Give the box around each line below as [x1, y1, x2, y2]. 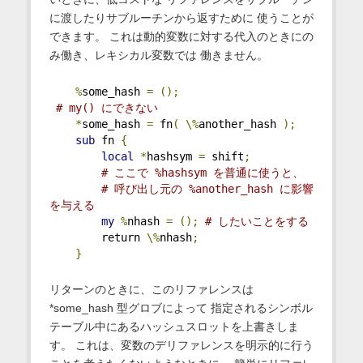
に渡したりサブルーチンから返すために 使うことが [49, 11, 314, 24]
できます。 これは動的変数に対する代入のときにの [49, 29, 314, 43]
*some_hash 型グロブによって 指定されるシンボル [49, 301, 313, 314]
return [49, 230, 147, 244]
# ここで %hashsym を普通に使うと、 [100, 165, 304, 179]
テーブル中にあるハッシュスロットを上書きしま [49, 319, 299, 333]
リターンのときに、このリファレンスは [49, 282, 254, 296]
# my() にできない [55, 100, 158, 114]
